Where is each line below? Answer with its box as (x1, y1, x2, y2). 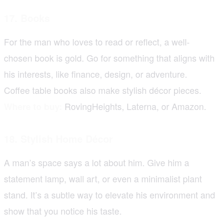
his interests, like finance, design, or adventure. (4, 67, 187, 80)
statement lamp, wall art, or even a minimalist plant (4, 172, 202, 185)
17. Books (4, 10, 50, 25)
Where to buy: (4, 100, 62, 113)
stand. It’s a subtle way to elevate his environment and (4, 188, 215, 201)
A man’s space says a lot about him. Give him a (4, 155, 189, 169)
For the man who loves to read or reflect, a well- (4, 35, 190, 48)
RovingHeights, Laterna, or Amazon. (62, 99, 206, 112)
